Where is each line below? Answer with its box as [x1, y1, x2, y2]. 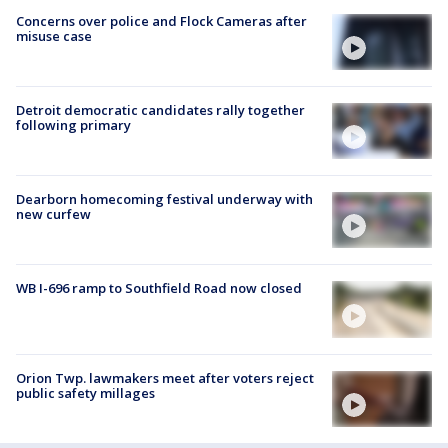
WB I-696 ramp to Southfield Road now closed [16, 279, 302, 298]
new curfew [16, 205, 91, 224]
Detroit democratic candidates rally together [16, 100, 305, 119]
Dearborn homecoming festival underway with [16, 190, 313, 209]
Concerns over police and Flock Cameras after [16, 11, 307, 30]
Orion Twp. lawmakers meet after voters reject [16, 368, 314, 387]
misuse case [16, 26, 92, 45]
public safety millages [16, 383, 155, 402]
